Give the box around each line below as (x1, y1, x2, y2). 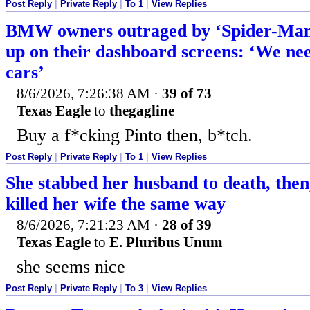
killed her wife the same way (6, 194, 226, 215)
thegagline (109, 102, 174, 119)
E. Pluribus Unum (109, 234, 223, 251)
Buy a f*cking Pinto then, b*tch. (17, 125, 253, 145)
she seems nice (17, 257, 125, 277)
